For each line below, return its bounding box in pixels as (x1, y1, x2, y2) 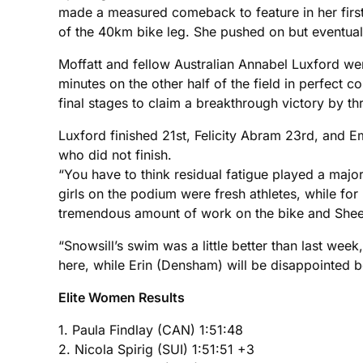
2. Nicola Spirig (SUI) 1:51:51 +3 (58, 340, 254, 357)
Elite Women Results (58, 288, 185, 305)
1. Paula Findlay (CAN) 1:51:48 (58, 321, 243, 338)
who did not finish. (58, 146, 172, 163)
